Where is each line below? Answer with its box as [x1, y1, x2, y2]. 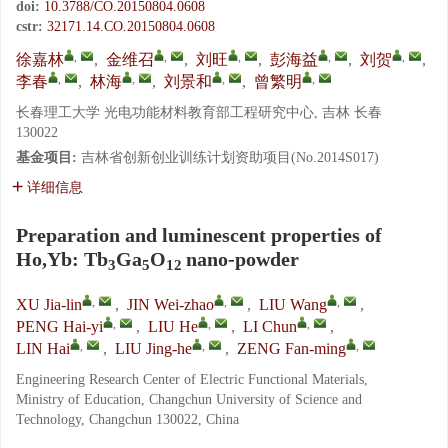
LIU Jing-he [115, 340, 192, 357]
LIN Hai [16, 340, 70, 357]
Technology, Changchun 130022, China [16, 412, 239, 427]
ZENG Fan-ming [237, 340, 346, 357]
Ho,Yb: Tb [16, 248, 108, 270]
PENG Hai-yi [16, 318, 103, 335]
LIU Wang [259, 296, 327, 313]
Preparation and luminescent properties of [16, 224, 382, 246]
